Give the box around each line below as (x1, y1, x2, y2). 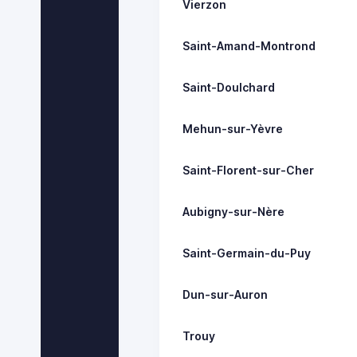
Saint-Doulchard (182, 80, 276, 94)
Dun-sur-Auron (182, 287, 269, 301)
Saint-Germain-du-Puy (182, 245, 312, 260)
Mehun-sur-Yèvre (182, 121, 284, 135)
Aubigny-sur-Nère (182, 204, 285, 218)
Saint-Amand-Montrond (182, 38, 316, 53)
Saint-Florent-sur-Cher (182, 163, 315, 177)
